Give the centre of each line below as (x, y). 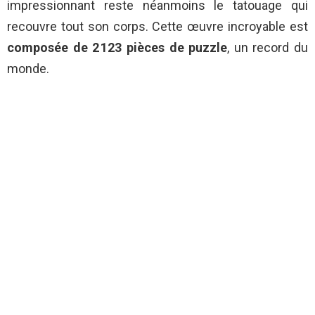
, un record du (268, 47)
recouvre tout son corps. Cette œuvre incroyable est (157, 26)
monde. (28, 68)
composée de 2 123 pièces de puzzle (117, 47)
